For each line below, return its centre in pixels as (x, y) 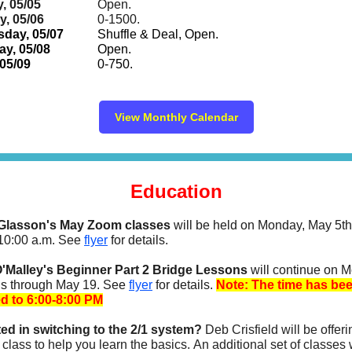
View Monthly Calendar (176, 117)
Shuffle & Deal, (139, 34)
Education (176, 191)
